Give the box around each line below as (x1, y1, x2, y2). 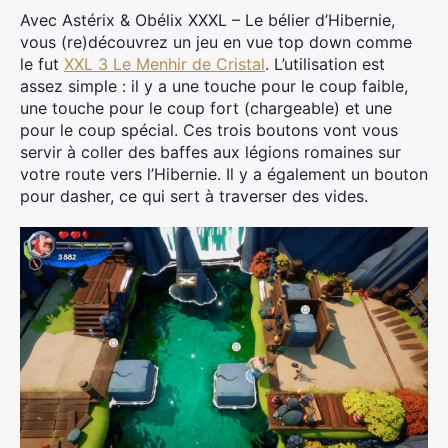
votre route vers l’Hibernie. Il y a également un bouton (20, 163, 428, 184)
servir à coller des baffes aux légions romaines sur (20, 141, 401, 162)
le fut (20, 53, 64, 74)
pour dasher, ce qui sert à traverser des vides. (20, 185, 368, 206)
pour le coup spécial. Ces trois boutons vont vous (20, 119, 398, 140)
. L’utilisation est (265, 53, 385, 74)
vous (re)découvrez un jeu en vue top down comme (20, 31, 412, 52)
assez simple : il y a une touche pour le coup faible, (20, 75, 408, 96)
